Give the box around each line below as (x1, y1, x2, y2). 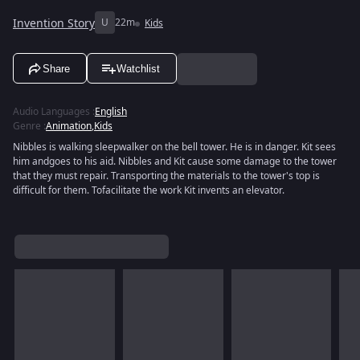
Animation (46, 119, 92, 133)
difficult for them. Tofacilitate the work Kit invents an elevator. (13, 183, 284, 198)
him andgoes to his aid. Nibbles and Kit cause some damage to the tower (13, 154, 337, 169)
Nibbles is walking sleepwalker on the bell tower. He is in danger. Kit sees (13, 140, 336, 154)
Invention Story (13, 14, 95, 32)
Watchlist (117, 62, 160, 75)
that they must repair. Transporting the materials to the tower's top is (13, 169, 320, 183)
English (95, 104, 127, 119)
